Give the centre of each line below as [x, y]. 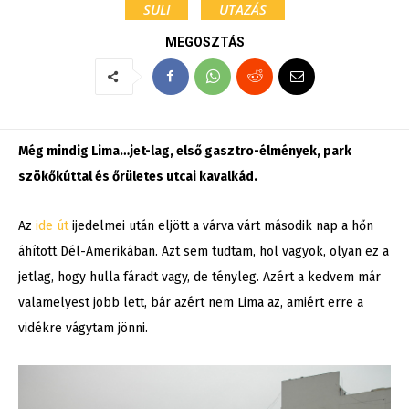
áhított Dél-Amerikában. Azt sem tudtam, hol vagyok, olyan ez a [204, 252]
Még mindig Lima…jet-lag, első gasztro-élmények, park [185, 152]
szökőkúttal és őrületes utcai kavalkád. [139, 177]
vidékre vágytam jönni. [83, 329]
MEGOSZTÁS [204, 42]
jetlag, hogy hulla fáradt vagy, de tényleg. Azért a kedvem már [199, 278]
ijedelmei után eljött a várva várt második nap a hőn [221, 226]
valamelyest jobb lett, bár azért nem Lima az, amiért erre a [191, 303]
